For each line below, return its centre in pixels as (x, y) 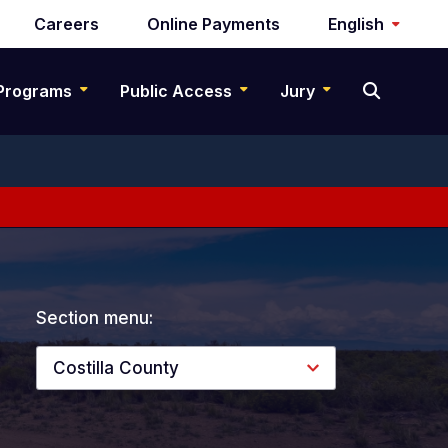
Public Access (176, 91)
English (356, 24)
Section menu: (94, 318)
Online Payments (213, 24)
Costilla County (116, 368)
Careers (66, 24)
